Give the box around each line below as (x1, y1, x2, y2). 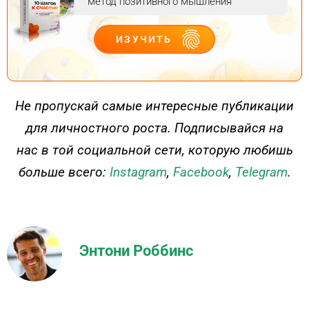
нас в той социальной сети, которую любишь (16, 141, 293, 158)
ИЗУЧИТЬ (116, 33, 172, 45)
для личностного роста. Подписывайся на (26, 119, 283, 136)
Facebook (172, 163, 229, 180)
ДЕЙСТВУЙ (8, 80, 43, 116)
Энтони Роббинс (79, 242, 193, 260)
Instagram (109, 163, 167, 180)
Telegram (235, 163, 288, 180)
